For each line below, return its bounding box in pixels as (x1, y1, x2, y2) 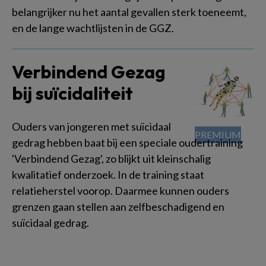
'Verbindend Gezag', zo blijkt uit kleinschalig (12, 152, 211, 165)
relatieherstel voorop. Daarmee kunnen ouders (12, 184, 229, 197)
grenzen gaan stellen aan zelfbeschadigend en (12, 200, 224, 213)
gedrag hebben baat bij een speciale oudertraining (12, 136, 243, 149)
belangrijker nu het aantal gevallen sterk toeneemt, (12, 5, 246, 18)
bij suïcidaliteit (12, 82, 133, 104)
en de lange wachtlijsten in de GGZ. (12, 21, 174, 34)
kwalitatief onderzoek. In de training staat (12, 168, 204, 181)
